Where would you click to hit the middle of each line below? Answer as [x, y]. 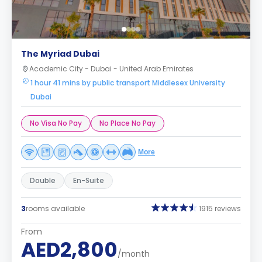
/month [134, 254]
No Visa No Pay [56, 123]
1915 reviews [220, 208]
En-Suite [89, 180]
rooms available [55, 208]
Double [43, 180]
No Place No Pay [127, 123]
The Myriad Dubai [60, 54]
